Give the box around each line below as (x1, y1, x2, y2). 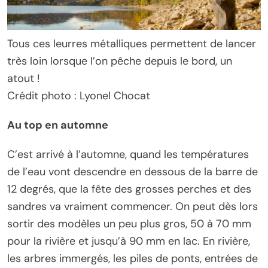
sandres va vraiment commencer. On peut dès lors (7, 199, 258, 214)
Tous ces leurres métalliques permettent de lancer (7, 36, 256, 51)
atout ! (7, 71, 40, 86)
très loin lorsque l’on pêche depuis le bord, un (7, 54, 232, 69)
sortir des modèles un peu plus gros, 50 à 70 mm (7, 217, 251, 232)
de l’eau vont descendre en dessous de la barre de (7, 165, 258, 179)
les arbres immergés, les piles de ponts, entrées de (7, 251, 258, 266)
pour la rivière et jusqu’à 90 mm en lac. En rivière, (7, 234, 250, 249)
